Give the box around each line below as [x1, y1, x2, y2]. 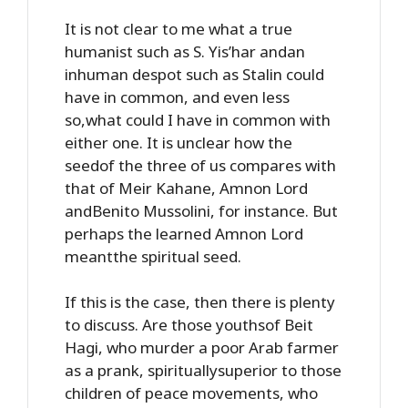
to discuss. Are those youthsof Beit [65, 314, 313, 335]
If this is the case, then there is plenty [65, 291, 335, 312]
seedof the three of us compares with [65, 154, 336, 176]
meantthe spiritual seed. [65, 245, 241, 267]
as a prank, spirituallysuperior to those [65, 360, 342, 381]
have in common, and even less [65, 86, 290, 107]
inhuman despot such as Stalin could [65, 63, 324, 85]
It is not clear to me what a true [65, 17, 292, 39]
